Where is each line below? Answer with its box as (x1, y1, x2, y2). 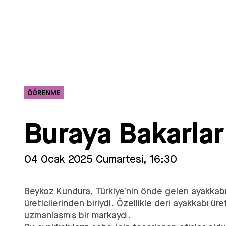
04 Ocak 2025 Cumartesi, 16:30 (24, 152, 177, 166)
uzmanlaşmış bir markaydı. (24, 209, 131, 221)
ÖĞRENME (27, 88, 61, 97)
